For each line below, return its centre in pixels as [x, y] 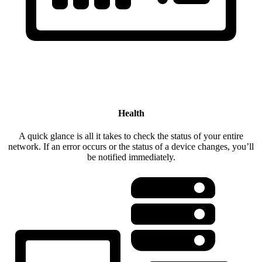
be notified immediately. [131, 157]
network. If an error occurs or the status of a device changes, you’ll [131, 147]
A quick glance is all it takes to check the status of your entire [131, 136]
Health [131, 113]
